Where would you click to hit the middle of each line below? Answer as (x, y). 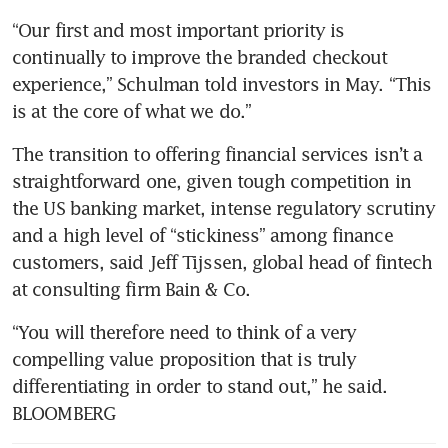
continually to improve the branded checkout (200, 57)
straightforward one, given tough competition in (211, 181)
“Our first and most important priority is (178, 30)
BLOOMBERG (66, 413)
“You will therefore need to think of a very (184, 332)
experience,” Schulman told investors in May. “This (222, 84)
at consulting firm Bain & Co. (134, 289)
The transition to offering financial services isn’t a (217, 154)
